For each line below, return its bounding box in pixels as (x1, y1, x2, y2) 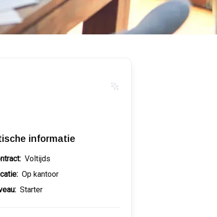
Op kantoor (22, 170, 59, 179)
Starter (20, 185, 43, 195)
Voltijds (25, 154, 51, 164)
